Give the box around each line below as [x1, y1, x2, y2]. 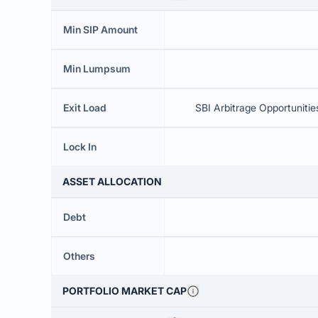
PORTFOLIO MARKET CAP [62, 285, 187, 297]
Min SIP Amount [63, 23, 138, 35]
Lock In [63, 141, 97, 153]
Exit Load [63, 102, 106, 114]
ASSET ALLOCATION [62, 175, 162, 187]
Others [63, 250, 95, 262]
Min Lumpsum [63, 62, 131, 75]
